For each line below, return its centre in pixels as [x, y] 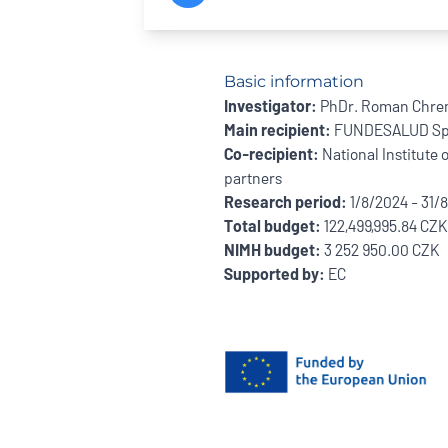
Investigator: [270, 105]
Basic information [294, 81]
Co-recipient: [273, 153]
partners [253, 177]
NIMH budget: [274, 249]
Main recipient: [277, 129]
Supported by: [274, 273]
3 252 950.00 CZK [381, 249]
